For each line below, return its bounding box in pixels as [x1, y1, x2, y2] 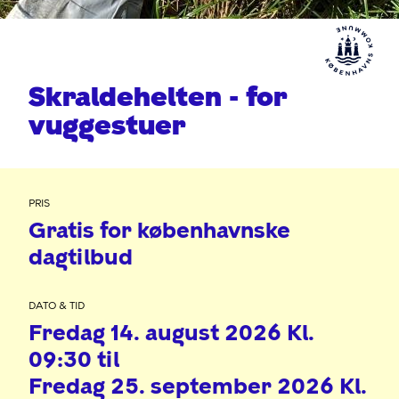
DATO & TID [28, 300, 85, 312]
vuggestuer [28, 109, 185, 142]
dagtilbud [28, 244, 133, 270]
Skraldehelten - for [28, 80, 287, 113]
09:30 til [28, 346, 119, 372]
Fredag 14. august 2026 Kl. [28, 320, 314, 346]
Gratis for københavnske [28, 217, 290, 243]
